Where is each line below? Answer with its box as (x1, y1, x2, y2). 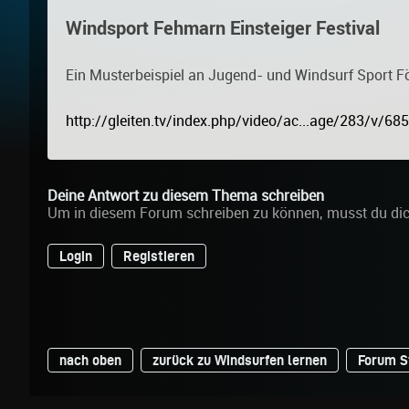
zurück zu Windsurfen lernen (152, 352, 327, 369)
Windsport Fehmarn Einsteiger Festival (66, 16, 380, 41)
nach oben (59, 352, 121, 369)
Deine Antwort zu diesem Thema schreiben (47, 187, 324, 205)
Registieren (123, 248, 194, 265)
